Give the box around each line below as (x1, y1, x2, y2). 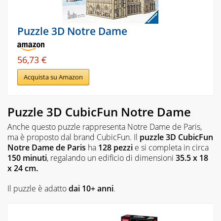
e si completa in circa (133, 142, 209, 153)
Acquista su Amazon (24, 72, 83, 81)
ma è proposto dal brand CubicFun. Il (7, 131, 140, 143)
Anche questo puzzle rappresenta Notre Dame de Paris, (7, 121, 202, 132)
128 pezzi (98, 142, 133, 153)
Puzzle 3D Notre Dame (17, 24, 127, 38)
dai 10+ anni (69, 183, 113, 194)
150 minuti (7, 152, 47, 163)
